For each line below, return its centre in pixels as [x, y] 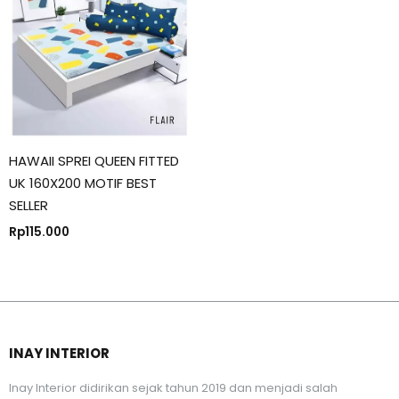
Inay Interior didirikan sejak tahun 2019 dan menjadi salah [173, 387]
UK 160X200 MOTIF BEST [83, 183]
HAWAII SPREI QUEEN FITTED [94, 161]
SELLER [28, 206]
